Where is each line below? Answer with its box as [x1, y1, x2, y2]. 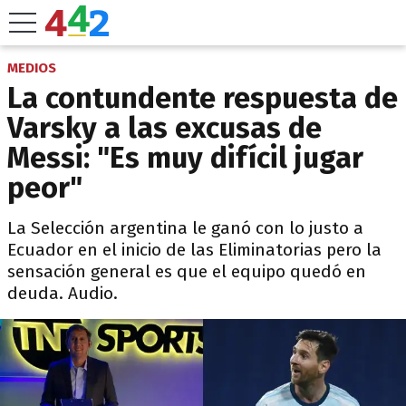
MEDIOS [7, 60, 56, 76]
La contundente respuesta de [7, 81, 398, 115]
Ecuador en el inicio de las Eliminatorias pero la [7, 239, 382, 260]
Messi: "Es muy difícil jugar [7, 140, 363, 175]
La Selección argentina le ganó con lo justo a [7, 217, 363, 238]
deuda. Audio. [7, 283, 118, 304]
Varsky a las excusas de [7, 111, 322, 145]
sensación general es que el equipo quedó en [7, 261, 366, 282]
